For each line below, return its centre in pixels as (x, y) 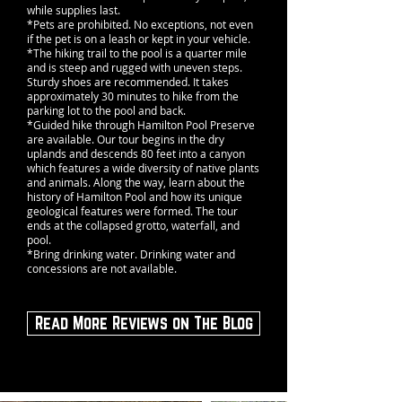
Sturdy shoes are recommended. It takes (128, 82)
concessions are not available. (102, 268)
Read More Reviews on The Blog (144, 323)
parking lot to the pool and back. (106, 110)
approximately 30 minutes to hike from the (133, 96)
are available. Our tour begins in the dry (126, 139)
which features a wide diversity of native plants (143, 168)
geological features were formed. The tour (132, 211)
